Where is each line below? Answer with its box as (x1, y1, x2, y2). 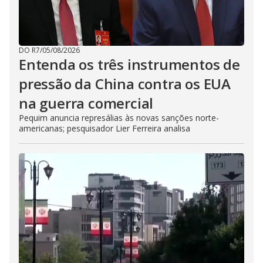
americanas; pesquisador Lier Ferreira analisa (19, 123, 190, 134)
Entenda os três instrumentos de (19, 55, 240, 75)
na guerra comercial (19, 93, 154, 113)
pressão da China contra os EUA (19, 74, 231, 94)
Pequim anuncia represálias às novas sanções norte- (19, 112, 219, 124)
